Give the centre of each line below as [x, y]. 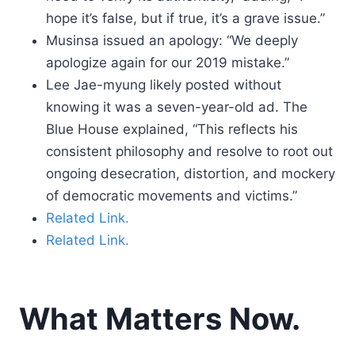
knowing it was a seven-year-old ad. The [177, 107]
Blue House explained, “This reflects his [172, 129]
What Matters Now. [160, 319]
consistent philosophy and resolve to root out [189, 151]
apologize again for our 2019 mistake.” [168, 63]
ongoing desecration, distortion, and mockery [191, 174]
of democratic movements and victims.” [172, 196]
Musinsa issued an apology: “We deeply [172, 40]
